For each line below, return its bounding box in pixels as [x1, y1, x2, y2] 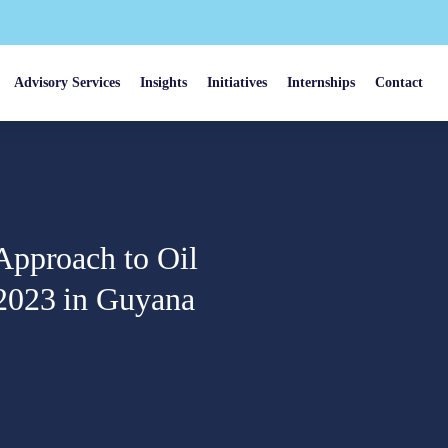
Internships [287, 75, 356, 90]
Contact [375, 75, 424, 90]
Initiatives [207, 75, 268, 90]
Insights [140, 75, 188, 90]
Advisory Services [14, 75, 121, 90]
